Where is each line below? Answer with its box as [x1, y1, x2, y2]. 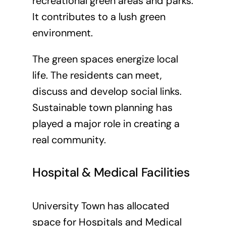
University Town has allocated [32, 199, 169, 212]
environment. [32, 26, 93, 39]
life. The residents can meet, [32, 68, 162, 82]
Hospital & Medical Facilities [32, 164, 190, 181]
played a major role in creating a [32, 117, 180, 130]
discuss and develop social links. [32, 84, 182, 98]
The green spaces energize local [32, 52, 178, 66]
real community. [32, 133, 106, 146]
